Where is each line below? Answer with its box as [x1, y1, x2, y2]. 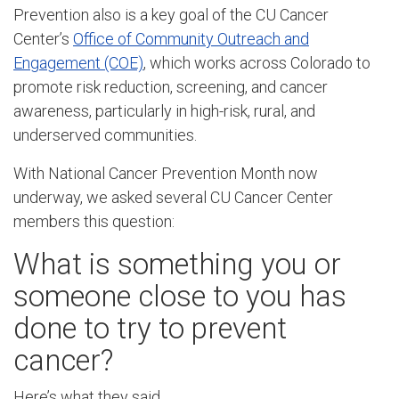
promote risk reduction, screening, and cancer [13, 77, 328, 96]
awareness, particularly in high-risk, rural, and [13, 101, 315, 120]
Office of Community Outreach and [73, 28, 309, 48]
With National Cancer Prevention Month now [13, 164, 318, 183]
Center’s [13, 28, 73, 48]
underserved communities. [13, 125, 197, 144]
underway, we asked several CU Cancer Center [13, 188, 333, 208]
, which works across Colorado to [143, 53, 370, 72]
